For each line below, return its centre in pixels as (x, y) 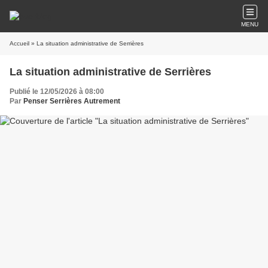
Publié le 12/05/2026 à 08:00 (57, 92)
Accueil (19, 43)
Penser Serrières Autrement (72, 101)
